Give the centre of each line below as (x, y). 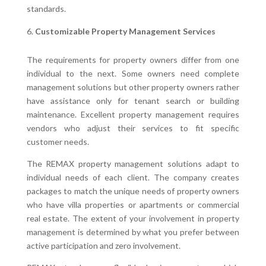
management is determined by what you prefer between (133, 232)
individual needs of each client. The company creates (133, 177)
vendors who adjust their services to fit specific (133, 128)
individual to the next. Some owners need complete (133, 73)
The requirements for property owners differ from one (133, 59)
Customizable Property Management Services (125, 31)
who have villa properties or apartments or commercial (133, 204)
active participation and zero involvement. (103, 245)
